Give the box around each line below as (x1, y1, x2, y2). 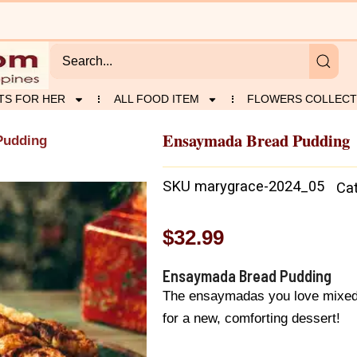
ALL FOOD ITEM (113, 92, 199, 105)
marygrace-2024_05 (194, 178, 324, 195)
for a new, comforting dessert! (163, 310, 340, 326)
